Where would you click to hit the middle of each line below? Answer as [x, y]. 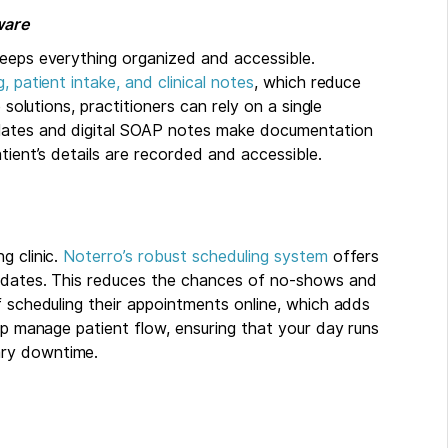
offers [353, 256]
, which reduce [307, 82]
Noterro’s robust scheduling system [195, 256]
